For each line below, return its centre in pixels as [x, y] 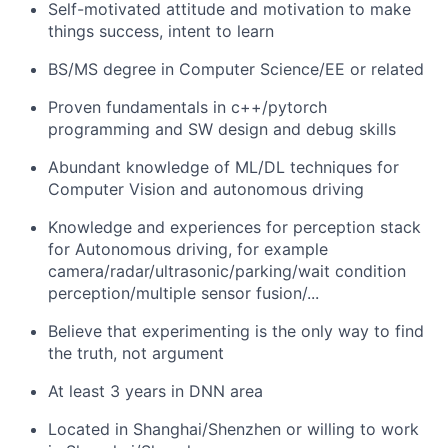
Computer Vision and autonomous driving [206, 189]
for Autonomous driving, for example [188, 249]
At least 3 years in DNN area [155, 391]
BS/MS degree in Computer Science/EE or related [236, 69]
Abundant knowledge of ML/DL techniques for [223, 167]
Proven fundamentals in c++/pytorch [187, 107]
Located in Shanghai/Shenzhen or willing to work [233, 429]
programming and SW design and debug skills [222, 129]
